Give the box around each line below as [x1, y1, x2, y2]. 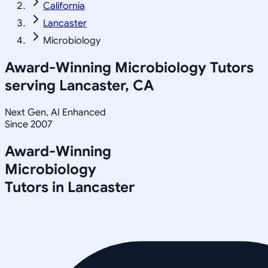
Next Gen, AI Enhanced [5, 106, 106, 118]
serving [5, 76, 59, 95]
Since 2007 [5, 118, 52, 130]
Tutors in [5, 178, 68, 196]
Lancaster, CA [59, 76, 154, 95]
